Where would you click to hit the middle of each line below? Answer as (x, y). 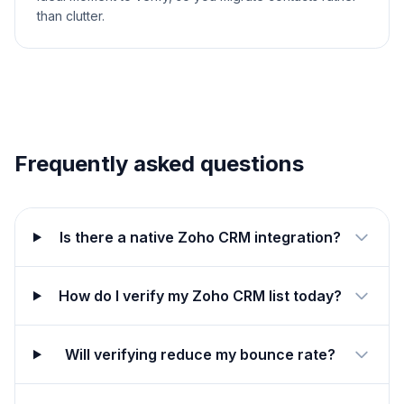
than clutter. (71, 16)
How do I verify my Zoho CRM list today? (201, 296)
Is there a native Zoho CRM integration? (201, 238)
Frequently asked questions (159, 164)
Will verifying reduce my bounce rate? (201, 355)
